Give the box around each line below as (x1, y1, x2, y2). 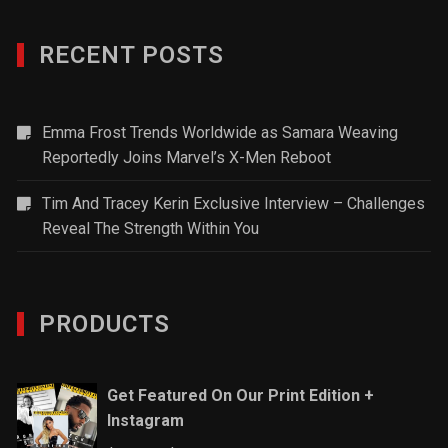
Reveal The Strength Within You (42, 218, 260, 238)
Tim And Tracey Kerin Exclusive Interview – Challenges (42, 193, 426, 213)
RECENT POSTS (39, 40, 225, 69)
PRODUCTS (39, 309, 171, 338)
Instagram (107, 410, 185, 430)
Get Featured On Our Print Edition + (107, 385, 375, 405)
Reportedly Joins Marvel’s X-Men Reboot (42, 147, 332, 167)
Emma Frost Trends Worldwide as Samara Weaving (42, 122, 399, 142)
